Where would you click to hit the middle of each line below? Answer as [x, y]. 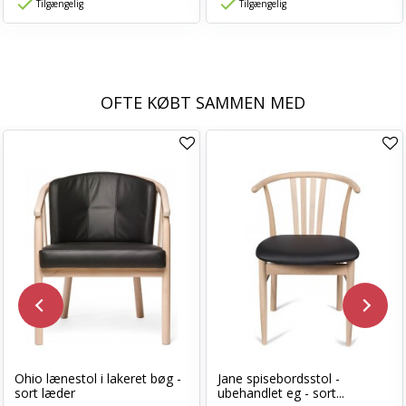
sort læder [45, 392]
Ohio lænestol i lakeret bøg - [98, 378]
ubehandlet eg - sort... [281, 392]
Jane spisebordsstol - [279, 378]
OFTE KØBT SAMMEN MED [203, 102]
